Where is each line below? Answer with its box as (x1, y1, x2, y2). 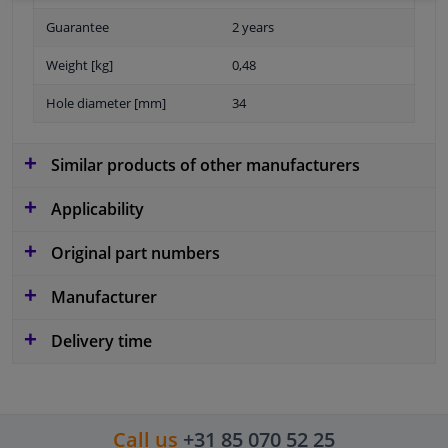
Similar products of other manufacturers (47, 154, 360, 177)
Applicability (47, 198, 144, 221)
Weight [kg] (46, 56, 113, 75)
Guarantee (46, 18, 109, 37)
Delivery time (47, 330, 152, 353)
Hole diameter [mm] (46, 94, 166, 113)
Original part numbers (47, 242, 220, 265)
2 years (232, 18, 274, 37)
